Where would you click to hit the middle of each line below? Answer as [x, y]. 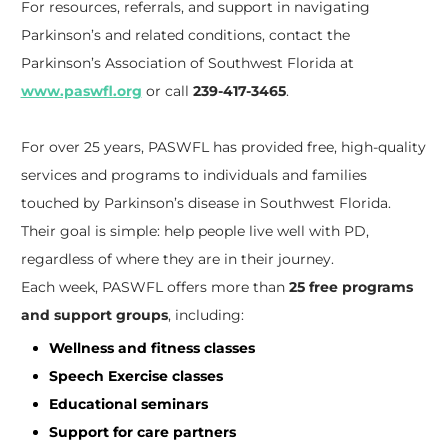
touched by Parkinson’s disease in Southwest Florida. [205, 203]
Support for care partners [142, 432]
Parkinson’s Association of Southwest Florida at [187, 63]
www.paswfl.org [81, 91]
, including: [205, 315]
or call [167, 91]
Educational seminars [128, 404]
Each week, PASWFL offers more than [154, 287]
